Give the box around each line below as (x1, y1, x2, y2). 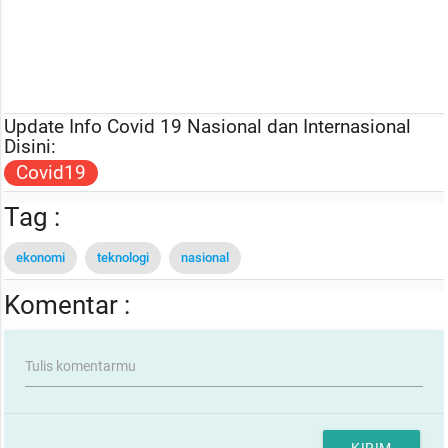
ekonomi (16, 249, 66, 265)
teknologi (97, 249, 150, 265)
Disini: (4, 134, 57, 158)
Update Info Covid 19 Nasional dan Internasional (4, 114, 412, 138)
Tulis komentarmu (25, 357, 137, 374)
